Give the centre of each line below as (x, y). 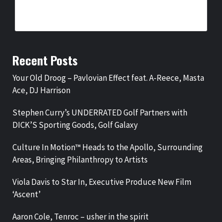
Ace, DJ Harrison (41, 90)
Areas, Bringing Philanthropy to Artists (80, 160)
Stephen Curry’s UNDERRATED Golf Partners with (100, 113)
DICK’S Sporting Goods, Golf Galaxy (75, 125)
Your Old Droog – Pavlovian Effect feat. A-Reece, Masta (108, 78)
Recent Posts (45, 60)
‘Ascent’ (27, 194)
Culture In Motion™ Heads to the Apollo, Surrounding (108, 147)
